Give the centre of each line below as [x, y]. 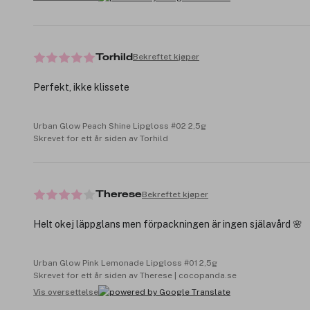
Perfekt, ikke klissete [81, 87]
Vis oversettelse [66, 292]
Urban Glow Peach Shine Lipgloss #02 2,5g [120, 126]
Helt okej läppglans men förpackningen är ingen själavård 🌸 [168, 225]
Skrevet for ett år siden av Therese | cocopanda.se [135, 276]
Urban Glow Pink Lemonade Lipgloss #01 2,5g [125, 263]
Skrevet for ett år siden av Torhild [101, 138]
